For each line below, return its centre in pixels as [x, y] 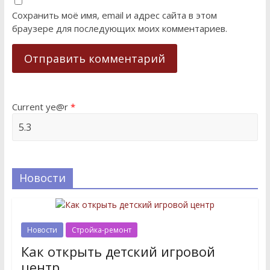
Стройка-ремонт [101, 230]
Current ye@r [41, 106]
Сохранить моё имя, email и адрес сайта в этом [114, 15]
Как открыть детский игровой [118, 251]
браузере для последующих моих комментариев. [119, 28]
